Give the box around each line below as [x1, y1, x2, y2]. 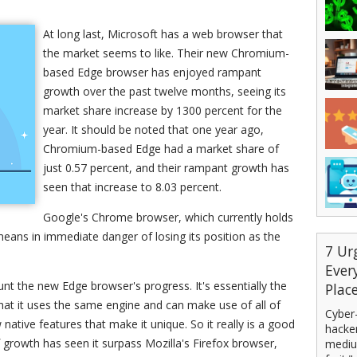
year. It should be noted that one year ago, [43, 122, 264, 137]
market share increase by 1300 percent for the [43, 103, 282, 118]
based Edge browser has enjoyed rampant [43, 65, 261, 80]
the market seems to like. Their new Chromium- [43, 45, 289, 61]
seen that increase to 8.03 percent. [43, 179, 222, 194]
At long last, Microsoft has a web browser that [43, 26, 283, 41]
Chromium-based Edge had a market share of [43, 141, 279, 156]
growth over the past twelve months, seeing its [43, 84, 286, 99]
